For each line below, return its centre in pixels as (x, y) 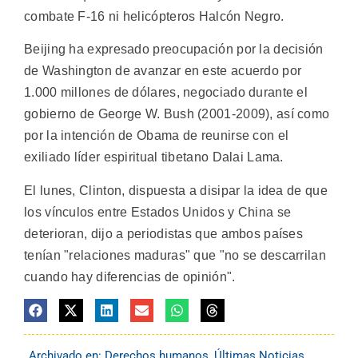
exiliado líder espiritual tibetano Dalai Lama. (154, 157)
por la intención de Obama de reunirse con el (157, 136)
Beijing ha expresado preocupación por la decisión (174, 50)
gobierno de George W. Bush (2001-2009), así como (177, 114)
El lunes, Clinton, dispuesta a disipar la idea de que (176, 190)
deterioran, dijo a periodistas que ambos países (164, 233)
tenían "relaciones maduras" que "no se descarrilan (175, 255)
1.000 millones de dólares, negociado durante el (166, 93)
